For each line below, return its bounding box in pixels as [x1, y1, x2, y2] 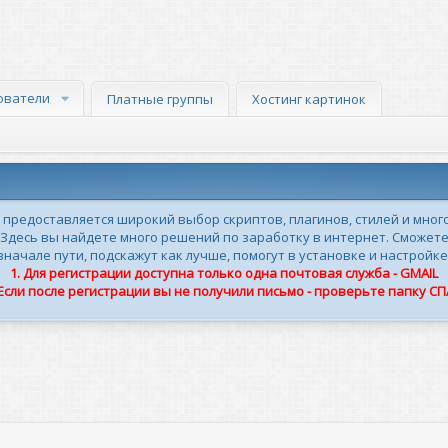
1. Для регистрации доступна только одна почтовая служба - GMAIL [10, 264, 438, 282]
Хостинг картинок [251, 90, 366, 108]
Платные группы [106, 90, 213, 108]
